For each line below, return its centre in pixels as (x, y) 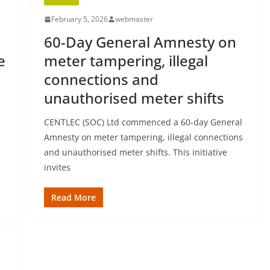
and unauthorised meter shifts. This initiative (135, 152)
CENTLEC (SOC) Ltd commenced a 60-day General (143, 122)
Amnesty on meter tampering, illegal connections (143, 137)
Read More (73, 197)
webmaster (134, 19)
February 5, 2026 (79, 19)
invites (57, 167)
